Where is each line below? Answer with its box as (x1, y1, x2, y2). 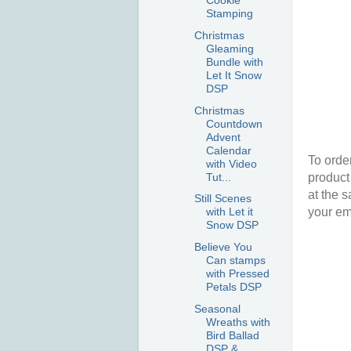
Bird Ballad (205, 329, 259, 342)
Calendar (205, 143, 251, 157)
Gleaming (205, 42, 254, 55)
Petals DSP (205, 280, 262, 294)
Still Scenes (194, 192, 251, 205)
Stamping (205, 7, 253, 20)
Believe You (194, 241, 252, 254)
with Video (205, 157, 257, 170)
